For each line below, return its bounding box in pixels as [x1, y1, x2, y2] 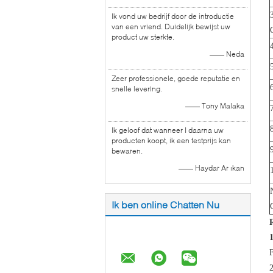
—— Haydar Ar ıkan [179, 163, 244, 172]
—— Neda [210, 49, 244, 58]
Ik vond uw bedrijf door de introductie [112, 12, 234, 21]
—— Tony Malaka [185, 101, 244, 110]
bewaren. [112, 146, 143, 155]
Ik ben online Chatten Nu [112, 199, 219, 210]
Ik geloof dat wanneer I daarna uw [112, 126, 224, 135]
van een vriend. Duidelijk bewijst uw [112, 22, 230, 31]
